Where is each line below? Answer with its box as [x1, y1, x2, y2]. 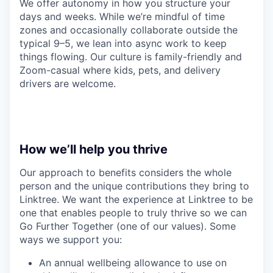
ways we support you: [19, 233, 122, 246]
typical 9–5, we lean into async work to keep [19, 37, 227, 50]
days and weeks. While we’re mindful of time [19, 10, 225, 23]
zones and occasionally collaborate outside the [19, 24, 238, 37]
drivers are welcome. [19, 77, 116, 90]
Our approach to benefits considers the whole [19, 166, 232, 179]
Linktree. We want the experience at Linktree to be [19, 193, 253, 206]
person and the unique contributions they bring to [19, 180, 249, 193]
